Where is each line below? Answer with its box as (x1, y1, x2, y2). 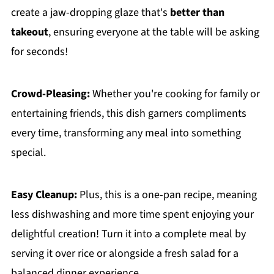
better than (169, 5, 224, 21)
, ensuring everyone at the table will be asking (48, 24, 259, 40)
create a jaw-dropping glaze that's (10, 5, 170, 21)
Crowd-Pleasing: (10, 86, 90, 102)
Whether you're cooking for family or (89, 86, 260, 102)
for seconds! (10, 44, 68, 60)
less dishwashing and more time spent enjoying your (10, 207, 254, 223)
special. (10, 145, 46, 161)
